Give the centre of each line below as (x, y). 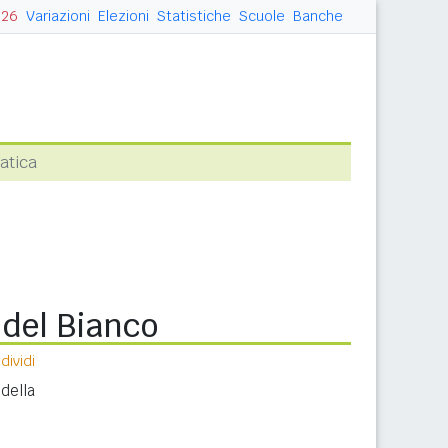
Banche (318, 16)
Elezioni (123, 16)
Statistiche (194, 16)
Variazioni (58, 16)
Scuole (262, 16)
